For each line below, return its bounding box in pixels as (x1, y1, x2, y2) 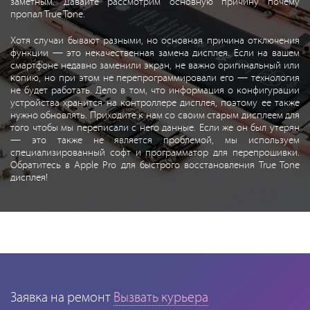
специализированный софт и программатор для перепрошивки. (10, 147, 300, 158)
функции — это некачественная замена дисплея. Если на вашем (10, 47, 300, 59)
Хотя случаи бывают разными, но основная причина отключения (10, 35, 300, 46)
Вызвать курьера (113, 290, 208, 305)
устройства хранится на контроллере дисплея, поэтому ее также (10, 97, 300, 109)
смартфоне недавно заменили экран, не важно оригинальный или (10, 60, 300, 71)
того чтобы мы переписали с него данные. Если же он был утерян (10, 122, 300, 134)
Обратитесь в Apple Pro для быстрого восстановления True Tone (10, 159, 300, 171)
